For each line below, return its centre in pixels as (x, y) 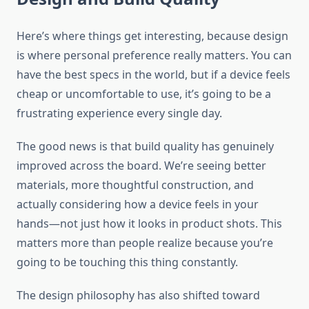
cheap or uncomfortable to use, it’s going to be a (144, 94)
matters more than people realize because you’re (145, 243)
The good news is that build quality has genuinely (145, 147)
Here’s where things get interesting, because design (152, 36)
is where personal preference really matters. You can (154, 56)
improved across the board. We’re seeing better (141, 166)
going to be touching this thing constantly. (127, 262)
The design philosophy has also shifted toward (138, 296)
